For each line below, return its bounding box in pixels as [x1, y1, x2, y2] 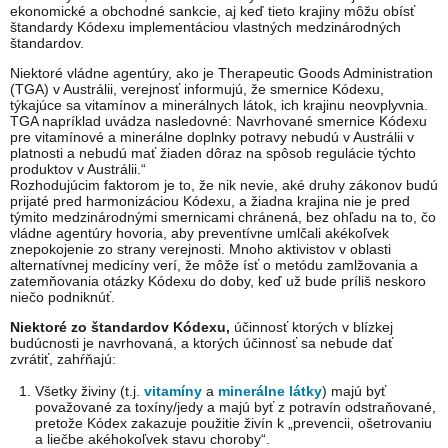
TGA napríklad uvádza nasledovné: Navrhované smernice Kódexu [10, 113, 427, 130]
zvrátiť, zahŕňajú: [10, 351, 116, 368]
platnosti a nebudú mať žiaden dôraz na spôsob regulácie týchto [10, 145, 416, 162]
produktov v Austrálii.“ [10, 161, 146, 178]
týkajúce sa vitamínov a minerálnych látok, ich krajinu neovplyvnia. [10, 97, 428, 114]
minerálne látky [218, 383, 323, 400]
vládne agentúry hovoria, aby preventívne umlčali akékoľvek [10, 225, 389, 242]
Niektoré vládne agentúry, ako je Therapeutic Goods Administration [10, 65, 433, 82]
